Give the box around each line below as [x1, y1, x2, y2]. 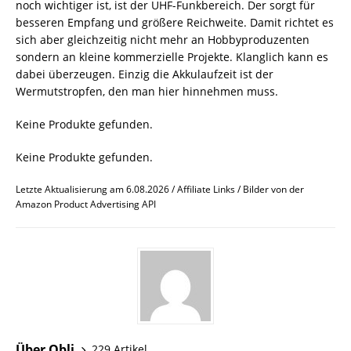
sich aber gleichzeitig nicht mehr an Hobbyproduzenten [16, 31, 309, 47]
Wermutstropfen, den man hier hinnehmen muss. [16, 83, 278, 99]
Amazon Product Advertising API [16, 197, 156, 211]
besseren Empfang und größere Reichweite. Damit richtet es [16, 14, 334, 30]
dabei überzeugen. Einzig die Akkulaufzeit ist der [16, 66, 273, 81]
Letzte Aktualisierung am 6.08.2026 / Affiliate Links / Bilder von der [16, 182, 304, 196]
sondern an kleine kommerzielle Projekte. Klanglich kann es [16, 49, 328, 64]
